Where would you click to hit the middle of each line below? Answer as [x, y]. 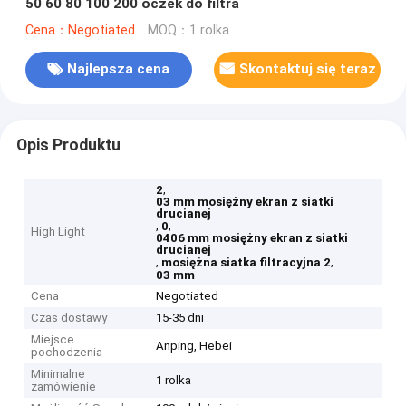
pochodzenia [67, 353]
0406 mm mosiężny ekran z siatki [252, 238]
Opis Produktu [68, 145]
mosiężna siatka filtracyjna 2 [246, 263]
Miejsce [53, 340]
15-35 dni [180, 318]
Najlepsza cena [119, 69]
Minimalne [58, 374]
